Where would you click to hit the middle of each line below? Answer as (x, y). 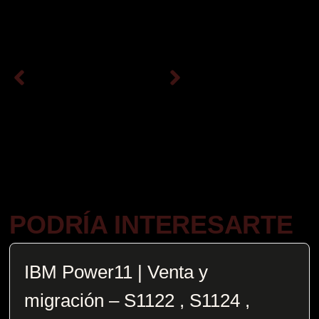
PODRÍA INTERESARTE (151, 224)
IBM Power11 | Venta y (116, 272)
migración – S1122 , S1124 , (137, 300)
